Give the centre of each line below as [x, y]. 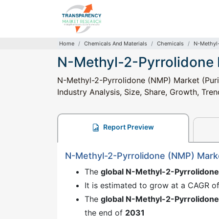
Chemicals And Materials [116, 44]
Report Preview [128, 127]
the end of [105, 213]
